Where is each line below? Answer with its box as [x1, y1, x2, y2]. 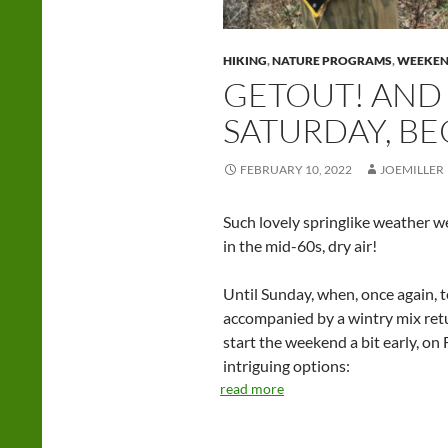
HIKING [223, 53, 267, 69]
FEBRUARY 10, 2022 [240, 162, 352, 178]
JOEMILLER [380, 162, 444, 178]
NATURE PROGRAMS [272, 53, 392, 69]
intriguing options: [223, 356, 350, 376]
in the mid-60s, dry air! [223, 236, 377, 256]
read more [220, 380, 284, 398]
